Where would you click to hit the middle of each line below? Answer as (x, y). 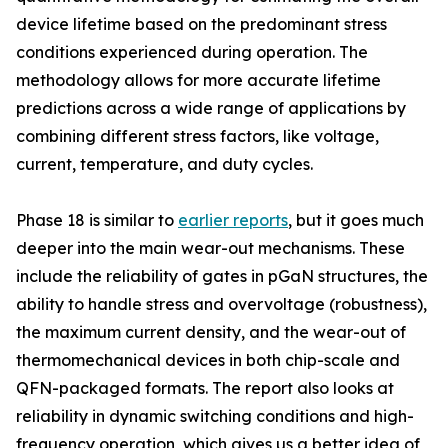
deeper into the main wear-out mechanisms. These (210, 248)
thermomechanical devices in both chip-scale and (208, 360)
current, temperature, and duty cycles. (164, 164)
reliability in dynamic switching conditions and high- (215, 416)
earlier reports (233, 220)
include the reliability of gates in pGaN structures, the (222, 276)
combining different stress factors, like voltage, (197, 136)
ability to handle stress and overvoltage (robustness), (221, 304)
